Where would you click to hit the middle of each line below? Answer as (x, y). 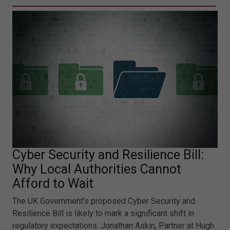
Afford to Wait (53, 184)
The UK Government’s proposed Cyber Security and (104, 201)
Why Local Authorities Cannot (97, 169)
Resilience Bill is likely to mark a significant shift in (103, 214)
